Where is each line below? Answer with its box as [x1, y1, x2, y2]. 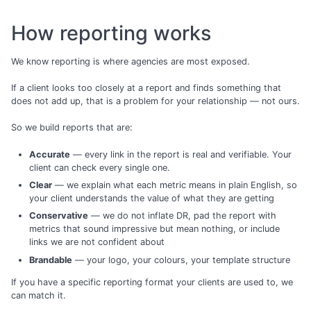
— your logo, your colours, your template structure [72, 254, 290, 265]
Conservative [28, 210, 88, 221]
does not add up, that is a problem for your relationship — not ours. [11, 96, 300, 107]
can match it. [11, 289, 66, 301]
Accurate [28, 149, 70, 160]
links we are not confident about [28, 237, 165, 248]
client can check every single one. [28, 162, 170, 173]
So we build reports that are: [11, 122, 133, 133]
